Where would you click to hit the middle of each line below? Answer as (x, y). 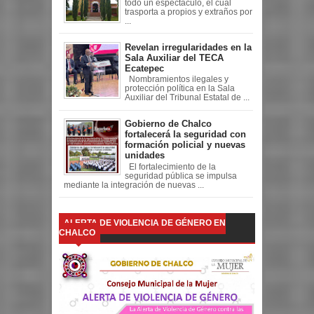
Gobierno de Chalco (168, 124)
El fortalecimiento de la (170, 166)
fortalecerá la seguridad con (185, 135)
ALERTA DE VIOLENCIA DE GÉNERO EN (145, 223)
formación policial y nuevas (185, 145)
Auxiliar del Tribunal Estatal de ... (187, 98)
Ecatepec (144, 68)
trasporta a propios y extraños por (189, 12)
